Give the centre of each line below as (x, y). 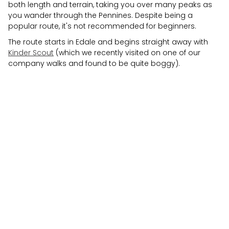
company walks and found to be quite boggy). (94, 63)
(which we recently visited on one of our (127, 52)
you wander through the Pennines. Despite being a (100, 15)
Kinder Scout (31, 52)
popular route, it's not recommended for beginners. (102, 26)
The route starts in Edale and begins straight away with (108, 42)
